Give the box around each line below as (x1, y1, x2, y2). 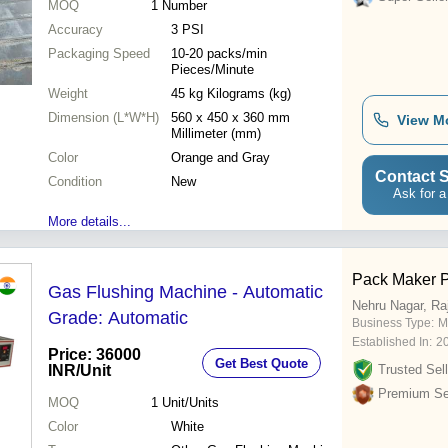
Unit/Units (161, 395, 219, 411)
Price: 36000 (48, 346, 141, 364)
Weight (48, 86, 88, 102)
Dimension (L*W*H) (48, 110, 159, 126)
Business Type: (352, 316, 434, 331)
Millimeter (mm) (171, 126, 261, 142)
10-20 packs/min (171, 46, 267, 62)
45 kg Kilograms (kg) (171, 86, 291, 102)
